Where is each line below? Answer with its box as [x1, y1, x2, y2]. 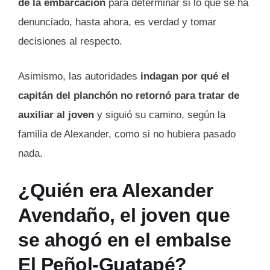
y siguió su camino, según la [94, 108, 225, 121]
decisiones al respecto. [18, 36, 122, 48]
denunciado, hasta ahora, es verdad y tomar [18, 16, 216, 28]
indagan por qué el [140, 70, 230, 82]
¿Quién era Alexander [18, 180, 213, 202]
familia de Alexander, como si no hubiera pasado [18, 128, 236, 140]
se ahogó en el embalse [18, 229, 231, 251]
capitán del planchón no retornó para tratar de [18, 89, 239, 101]
